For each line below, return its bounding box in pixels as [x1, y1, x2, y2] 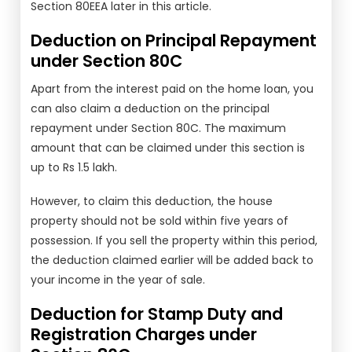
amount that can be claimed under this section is [31, 140, 306, 156]
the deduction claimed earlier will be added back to [31, 252, 314, 268]
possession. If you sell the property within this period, [31, 233, 318, 248]
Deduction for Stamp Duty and [31, 302, 284, 325]
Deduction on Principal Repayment [31, 29, 317, 52]
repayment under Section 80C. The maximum [31, 120, 287, 136]
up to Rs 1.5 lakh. [31, 159, 118, 175]
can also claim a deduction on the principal [31, 101, 270, 116]
